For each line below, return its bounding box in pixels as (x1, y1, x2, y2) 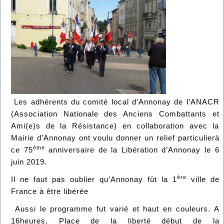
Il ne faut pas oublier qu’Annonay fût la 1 (11, 175, 177, 183)
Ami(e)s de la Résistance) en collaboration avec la (11, 121, 219, 130)
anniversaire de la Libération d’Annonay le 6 (44, 145, 219, 154)
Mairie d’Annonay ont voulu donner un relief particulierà (11, 133, 219, 142)
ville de (186, 175, 219, 183)
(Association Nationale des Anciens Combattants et (11, 109, 219, 118)
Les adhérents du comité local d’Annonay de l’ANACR (14, 97, 219, 106)
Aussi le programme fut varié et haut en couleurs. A (11, 204, 219, 213)
